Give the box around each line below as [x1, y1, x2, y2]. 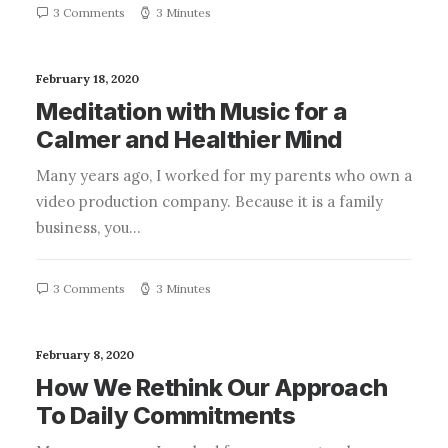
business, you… [36, 218, 141, 237]
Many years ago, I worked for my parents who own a [36, 166, 412, 185]
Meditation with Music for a [36, 97, 348, 126]
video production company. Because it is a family [36, 192, 383, 211]
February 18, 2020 [36, 71, 139, 86]
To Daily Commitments [36, 401, 296, 430]
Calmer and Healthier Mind [36, 125, 344, 154]
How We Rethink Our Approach [36, 373, 388, 402]
